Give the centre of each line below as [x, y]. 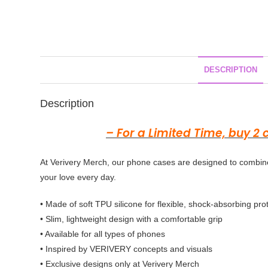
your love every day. [78, 177]
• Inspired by [65, 249]
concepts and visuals [172, 249]
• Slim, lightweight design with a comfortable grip [132, 219]
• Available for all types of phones [103, 234]
